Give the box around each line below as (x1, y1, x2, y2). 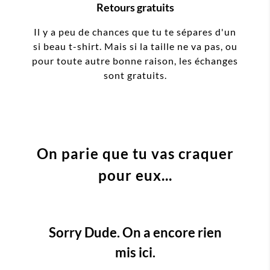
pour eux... (98, 166, 172, 184)
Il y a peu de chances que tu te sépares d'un (34, 26, 236, 38)
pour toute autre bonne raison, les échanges (32, 55, 238, 67)
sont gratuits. (103, 69, 167, 81)
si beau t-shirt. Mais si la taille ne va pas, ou (33, 40, 237, 52)
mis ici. (115, 244, 155, 261)
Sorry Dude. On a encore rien (48, 224, 222, 241)
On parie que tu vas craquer (36, 145, 234, 163)
